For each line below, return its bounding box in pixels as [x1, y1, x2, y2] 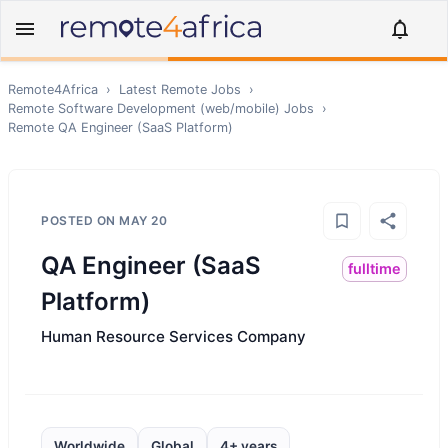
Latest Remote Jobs [119, 82, 241, 97]
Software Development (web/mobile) [58, 101, 280, 116]
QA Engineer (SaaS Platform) [58, 120, 233, 135]
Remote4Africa [8, 82, 98, 97]
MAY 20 [119, 213, 167, 228]
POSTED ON [41, 213, 119, 228]
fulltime [348, 260, 401, 277]
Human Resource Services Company [41, 327, 306, 346]
